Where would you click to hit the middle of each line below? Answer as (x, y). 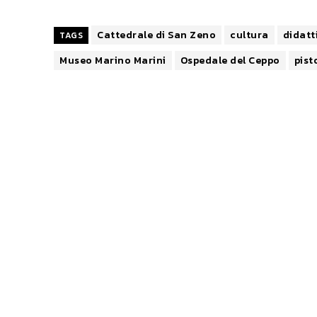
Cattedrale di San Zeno (156, 35)
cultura (249, 35)
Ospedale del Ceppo (230, 60)
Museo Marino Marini (113, 60)
